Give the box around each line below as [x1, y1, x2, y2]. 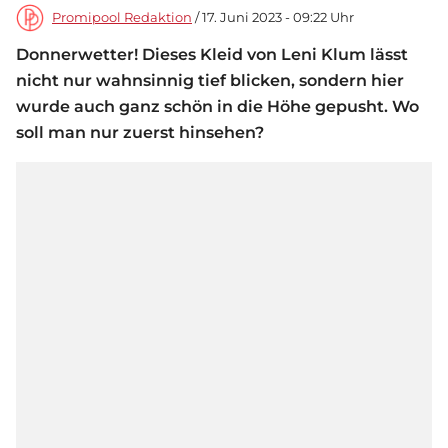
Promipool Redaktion [52, 10, 192, 26]
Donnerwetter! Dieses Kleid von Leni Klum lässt [16, 45, 408, 65]
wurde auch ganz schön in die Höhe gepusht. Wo [16, 97, 419, 117]
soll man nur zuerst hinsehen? [16, 123, 264, 143]
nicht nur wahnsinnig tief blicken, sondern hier [16, 71, 404, 91]
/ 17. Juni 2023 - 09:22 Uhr [192, 10, 354, 26]
